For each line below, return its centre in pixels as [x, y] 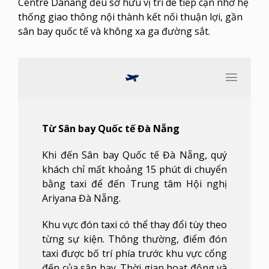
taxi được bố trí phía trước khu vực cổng [134, 253]
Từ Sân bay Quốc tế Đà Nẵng [111, 128]
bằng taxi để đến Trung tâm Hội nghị [134, 183]
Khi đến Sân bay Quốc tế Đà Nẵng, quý [134, 155]
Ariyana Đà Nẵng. [81, 198]
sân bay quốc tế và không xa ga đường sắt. [114, 32]
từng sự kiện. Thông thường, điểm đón [134, 239]
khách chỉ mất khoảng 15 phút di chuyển [134, 169]
